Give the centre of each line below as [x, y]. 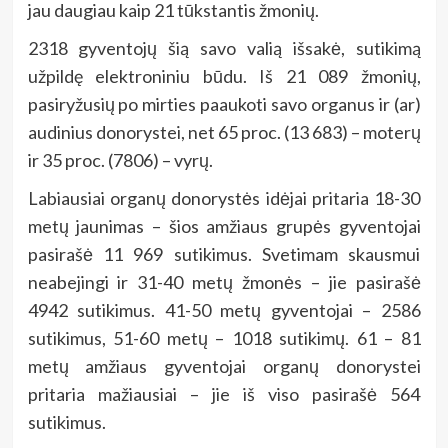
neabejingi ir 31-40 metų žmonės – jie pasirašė [224, 282]
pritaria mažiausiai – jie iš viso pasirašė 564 [224, 394]
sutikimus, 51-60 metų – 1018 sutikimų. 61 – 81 [224, 338]
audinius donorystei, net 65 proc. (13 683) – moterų [224, 132]
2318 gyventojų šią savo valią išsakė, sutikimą [224, 48]
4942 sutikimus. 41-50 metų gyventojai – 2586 [224, 310]
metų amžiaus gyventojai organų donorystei [224, 366]
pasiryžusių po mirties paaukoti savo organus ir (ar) [224, 104]
